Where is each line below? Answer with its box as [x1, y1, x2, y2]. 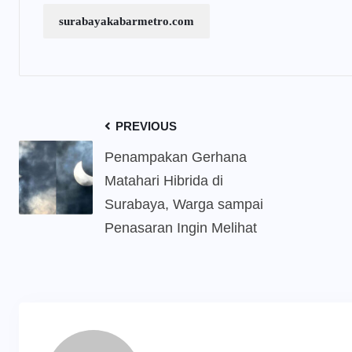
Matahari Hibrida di [104, 173, 223, 189]
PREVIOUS [112, 119, 177, 133]
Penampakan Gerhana [104, 149, 247, 165]
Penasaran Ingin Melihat [104, 220, 257, 236]
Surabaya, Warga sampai [104, 196, 263, 212]
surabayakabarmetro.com [59, 15, 194, 27]
